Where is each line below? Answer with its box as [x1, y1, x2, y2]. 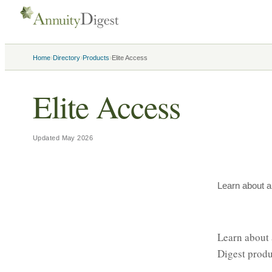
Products [83, 54, 109, 61]
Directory [53, 54, 80, 61]
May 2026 [61, 134, 93, 141]
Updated [33, 134, 62, 141]
